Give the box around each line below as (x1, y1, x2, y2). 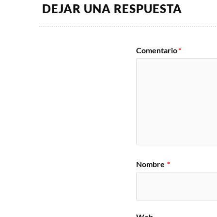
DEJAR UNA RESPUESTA (42, 2, 182, 16)
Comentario (136, 46, 177, 55)
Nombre (136, 159, 166, 169)
